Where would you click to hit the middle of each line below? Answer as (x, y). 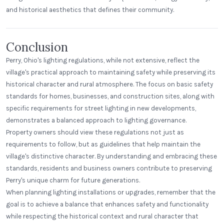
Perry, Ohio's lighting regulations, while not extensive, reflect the (103, 60)
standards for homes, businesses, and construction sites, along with (110, 96)
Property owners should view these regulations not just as (95, 132)
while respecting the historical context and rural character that (102, 216)
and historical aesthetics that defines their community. (90, 10)
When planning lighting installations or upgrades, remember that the (111, 192)
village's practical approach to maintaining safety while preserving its (111, 72)
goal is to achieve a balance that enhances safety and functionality (107, 204)
